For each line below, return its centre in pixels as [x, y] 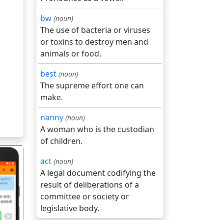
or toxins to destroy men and [94, 42]
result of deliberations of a [90, 185]
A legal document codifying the [98, 173]
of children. [61, 141]
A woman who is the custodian [97, 129]
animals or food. [71, 54]
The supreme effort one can [92, 85]
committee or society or [85, 196]
